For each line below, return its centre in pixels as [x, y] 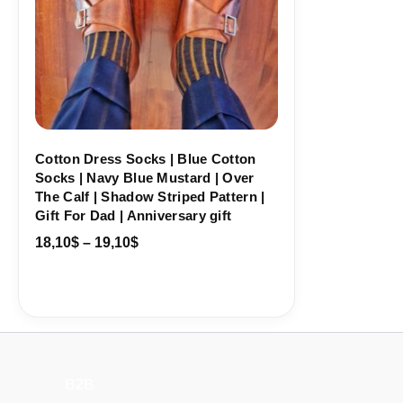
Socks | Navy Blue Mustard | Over [145, 178]
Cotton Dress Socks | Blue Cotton [146, 159]
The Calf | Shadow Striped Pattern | [150, 197]
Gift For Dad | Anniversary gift [134, 216]
